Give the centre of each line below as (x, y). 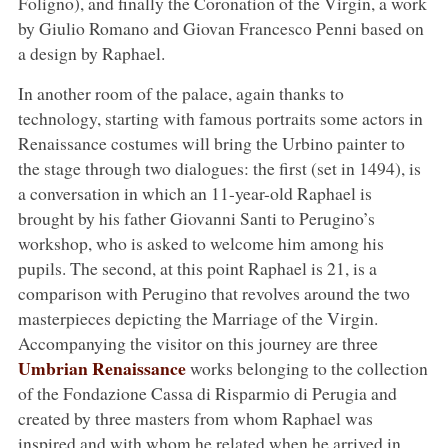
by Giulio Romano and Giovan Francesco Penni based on (220, 27)
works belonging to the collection (306, 367)
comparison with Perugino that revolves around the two (213, 292)
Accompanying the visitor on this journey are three (197, 342)
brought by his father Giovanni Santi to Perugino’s (196, 217)
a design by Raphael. (91, 52)
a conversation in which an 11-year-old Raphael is (194, 192)
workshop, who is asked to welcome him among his (200, 242)
